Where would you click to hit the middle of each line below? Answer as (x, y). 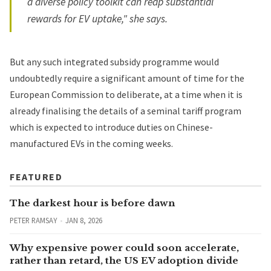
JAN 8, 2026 (83, 220)
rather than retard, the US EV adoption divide (124, 260)
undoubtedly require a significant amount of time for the (127, 78)
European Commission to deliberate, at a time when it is (126, 94)
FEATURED (36, 176)
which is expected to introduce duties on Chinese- (111, 127)
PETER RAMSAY (33, 220)
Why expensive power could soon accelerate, (124, 247)
